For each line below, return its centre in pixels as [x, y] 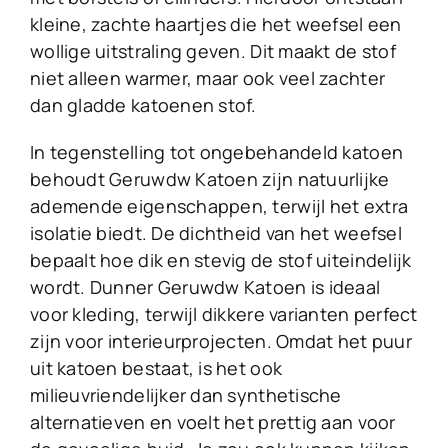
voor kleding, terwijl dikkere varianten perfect [224, 314]
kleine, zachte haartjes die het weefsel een [216, 24]
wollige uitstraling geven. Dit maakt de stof [213, 51]
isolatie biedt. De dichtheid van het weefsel [216, 233]
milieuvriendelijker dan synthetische [186, 395]
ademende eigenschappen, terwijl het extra [219, 206]
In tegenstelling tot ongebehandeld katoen [217, 152]
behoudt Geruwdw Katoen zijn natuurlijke [210, 179]
